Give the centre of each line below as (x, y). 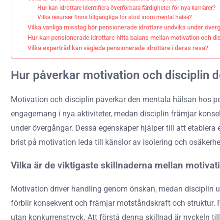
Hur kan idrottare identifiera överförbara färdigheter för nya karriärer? (127, 8)
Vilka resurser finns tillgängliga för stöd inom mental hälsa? (115, 17)
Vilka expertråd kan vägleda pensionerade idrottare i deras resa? (118, 48)
